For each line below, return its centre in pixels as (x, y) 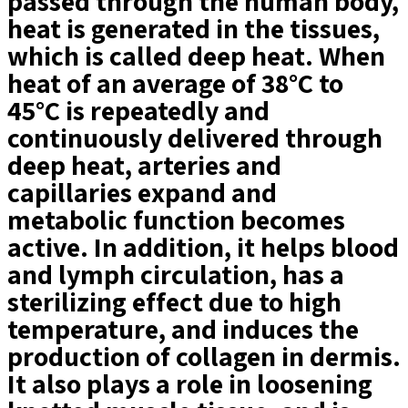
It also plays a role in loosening (190, 383)
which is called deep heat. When (196, 56)
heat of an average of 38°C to (175, 83)
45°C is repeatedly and (138, 110)
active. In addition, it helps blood (203, 247)
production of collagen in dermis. (204, 356)
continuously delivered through (195, 138)
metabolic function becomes (176, 219)
